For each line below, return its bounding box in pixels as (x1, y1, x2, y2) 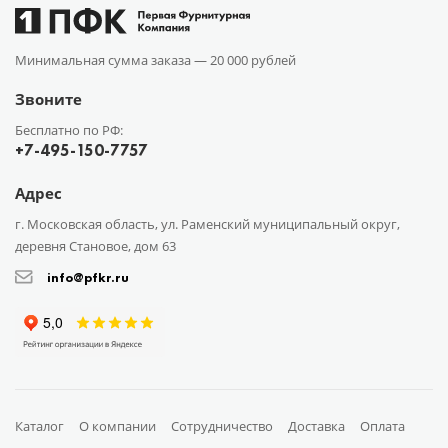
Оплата (360, 416, 405, 435)
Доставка (288, 416, 345, 435)
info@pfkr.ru (47, 268, 129, 286)
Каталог (15, 416, 64, 435)
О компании (79, 416, 156, 435)
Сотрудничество (171, 416, 273, 435)
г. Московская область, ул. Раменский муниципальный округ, (15, 214, 400, 233)
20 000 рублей (210, 50, 296, 69)
